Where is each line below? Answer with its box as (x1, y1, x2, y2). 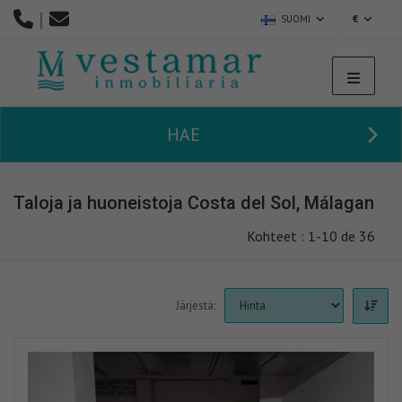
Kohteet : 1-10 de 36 (247, 227, 375, 246)
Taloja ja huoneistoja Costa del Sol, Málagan (13, 192, 374, 214)
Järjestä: (176, 298, 215, 314)
